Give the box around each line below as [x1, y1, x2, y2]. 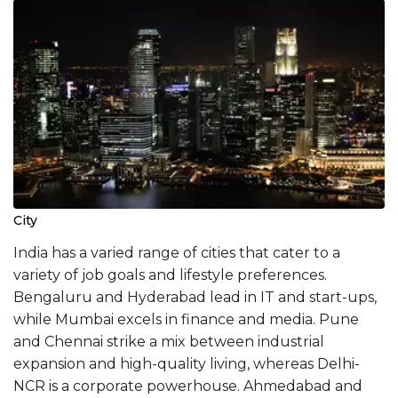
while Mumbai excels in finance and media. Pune [13, 310, 359, 328]
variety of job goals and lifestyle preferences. [13, 266, 327, 283]
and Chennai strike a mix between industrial [13, 332, 324, 350]
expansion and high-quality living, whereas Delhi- [13, 354, 360, 372]
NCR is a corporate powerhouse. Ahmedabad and [13, 377, 362, 394]
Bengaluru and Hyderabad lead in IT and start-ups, [13, 288, 377, 306]
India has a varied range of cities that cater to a [13, 243, 340, 261]
